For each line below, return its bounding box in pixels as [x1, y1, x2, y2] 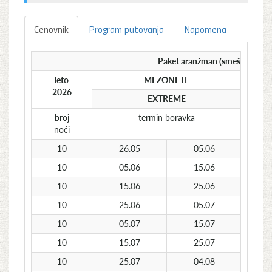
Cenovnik [34, 22, 69, 36]
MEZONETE [144, 74, 189, 85]
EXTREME [148, 93, 186, 104]
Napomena [185, 22, 226, 36]
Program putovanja [89, 22, 164, 36]
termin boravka [138, 112, 195, 123]
